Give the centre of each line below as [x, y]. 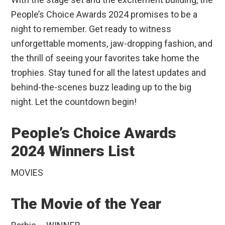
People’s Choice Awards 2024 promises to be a [104, 15]
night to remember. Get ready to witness [91, 29]
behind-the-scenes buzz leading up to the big [101, 87]
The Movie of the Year [86, 204]
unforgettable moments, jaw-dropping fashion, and [112, 44]
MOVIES [27, 173]
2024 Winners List [73, 151]
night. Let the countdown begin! [74, 102]
